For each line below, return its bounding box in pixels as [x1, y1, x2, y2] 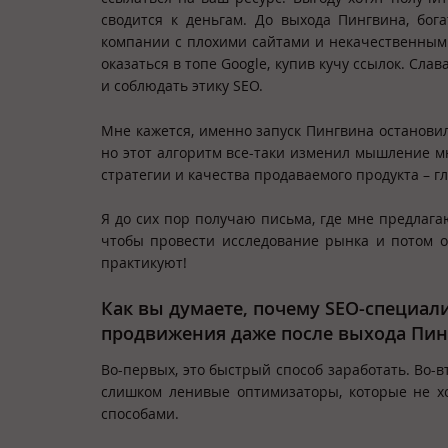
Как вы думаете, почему [101, 296, 325, 321]
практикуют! [101, 253, 187, 273]
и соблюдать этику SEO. [101, 76, 263, 96]
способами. [101, 404, 179, 424]
